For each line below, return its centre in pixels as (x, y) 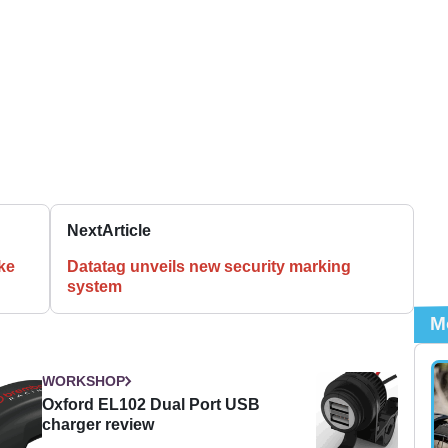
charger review (98, 424)
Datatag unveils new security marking (209, 266)
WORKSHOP (84, 380)
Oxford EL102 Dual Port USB (151, 404)
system (95, 286)
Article (127, 230)
